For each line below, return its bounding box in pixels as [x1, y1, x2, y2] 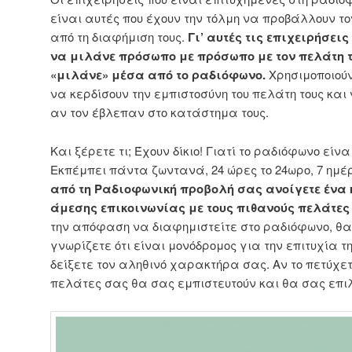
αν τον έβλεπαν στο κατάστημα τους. [50, 104, 269, 121]
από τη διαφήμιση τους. [50, 28, 188, 46]
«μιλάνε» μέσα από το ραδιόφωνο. [50, 66, 266, 84]
